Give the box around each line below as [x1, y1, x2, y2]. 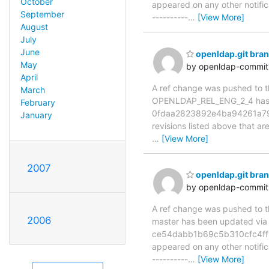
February [20, 97, 55, 108]
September [20, 9, 64, 20]
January [20, 110, 52, 121]
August [20, 22, 48, 32]
